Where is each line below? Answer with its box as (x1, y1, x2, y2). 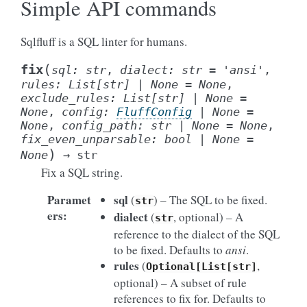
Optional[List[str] (146, 260, 257, 273)
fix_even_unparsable (21, 132, 151, 146)
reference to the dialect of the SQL (114, 226, 280, 242)
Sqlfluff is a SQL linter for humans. (21, 34, 187, 49)
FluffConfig (116, 105, 192, 119)
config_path (62, 119, 137, 132)
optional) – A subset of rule (114, 275, 247, 291)
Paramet (47, 191, 91, 208)
